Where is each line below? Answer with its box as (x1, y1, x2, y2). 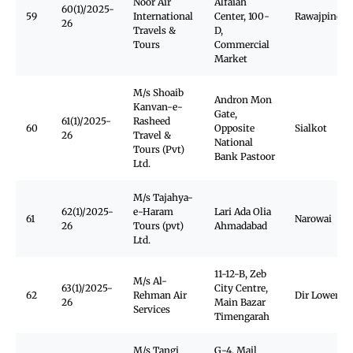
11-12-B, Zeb (214, 268, 266, 280)
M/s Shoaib (133, 87, 184, 98)
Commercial (214, 39, 269, 50)
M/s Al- (133, 275, 167, 287)
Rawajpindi (295, 10, 345, 22)
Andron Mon (214, 94, 272, 106)
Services (133, 303, 170, 315)
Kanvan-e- (133, 101, 183, 113)
